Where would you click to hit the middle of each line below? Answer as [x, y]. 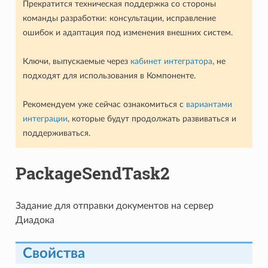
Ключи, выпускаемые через [76, 61]
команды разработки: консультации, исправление [119, 18]
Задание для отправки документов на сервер [114, 205]
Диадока [35, 220]
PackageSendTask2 [92, 173]
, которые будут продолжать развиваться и [152, 118]
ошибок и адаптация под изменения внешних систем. [127, 32]
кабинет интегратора [171, 61]
